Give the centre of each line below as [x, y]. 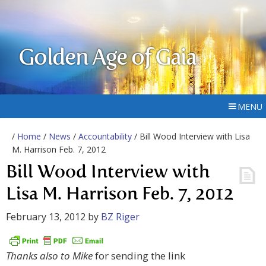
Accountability [105, 136]
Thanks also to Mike [49, 256]
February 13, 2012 [46, 217]
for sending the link [139, 256]
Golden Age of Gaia [107, 59]
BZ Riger [120, 217]
